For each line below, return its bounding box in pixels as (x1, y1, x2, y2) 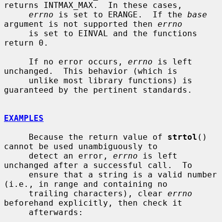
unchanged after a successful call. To (4, 160, 192, 170)
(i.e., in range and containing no (4, 179, 167, 189)
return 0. (4, 38, 49, 48)
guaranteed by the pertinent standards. (4, 85, 192, 95)
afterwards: (4, 207, 29, 217)
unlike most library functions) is (4, 75, 29, 85)
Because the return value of (29, 132, 167, 142)
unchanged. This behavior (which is (4, 66, 177, 76)
